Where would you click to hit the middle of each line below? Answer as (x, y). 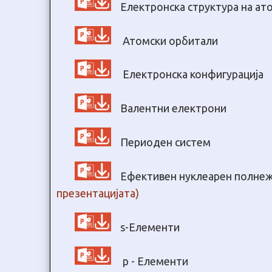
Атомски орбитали (169, 40)
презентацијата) (98, 193)
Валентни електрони (173, 108)
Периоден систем (165, 142)
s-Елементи (150, 227)
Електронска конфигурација (192, 74)
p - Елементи (154, 261)
